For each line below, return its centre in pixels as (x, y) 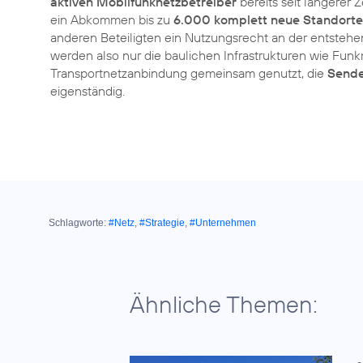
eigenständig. (88, 90)
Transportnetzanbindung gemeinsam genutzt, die (189, 73)
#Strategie (162, 222)
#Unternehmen (223, 222)
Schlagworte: (77, 222)
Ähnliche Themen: (224, 304)
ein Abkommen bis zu (112, 19)
